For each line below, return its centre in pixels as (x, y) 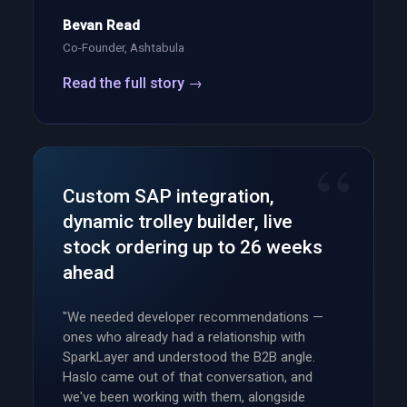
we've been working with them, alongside (184, 397)
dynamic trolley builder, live (178, 221)
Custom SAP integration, (169, 196)
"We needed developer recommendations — (193, 317)
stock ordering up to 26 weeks (193, 247)
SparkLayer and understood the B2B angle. (189, 357)
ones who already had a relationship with (184, 337)
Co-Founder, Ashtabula (124, 47)
